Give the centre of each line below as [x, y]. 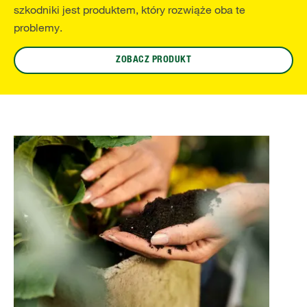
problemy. [38, 27]
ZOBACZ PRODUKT [153, 60]
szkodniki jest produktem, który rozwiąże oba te [130, 9]
